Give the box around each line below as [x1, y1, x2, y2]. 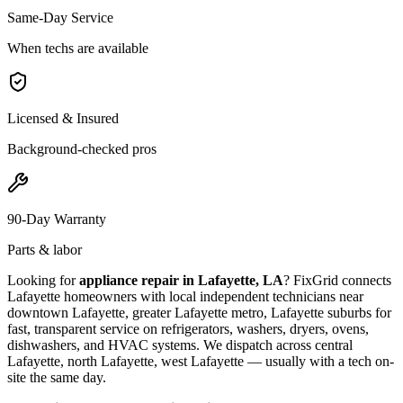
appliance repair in [79, 272, 198, 288]
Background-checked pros [7, 140, 157, 157]
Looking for [7, 272, 79, 288]
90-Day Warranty [7, 210, 106, 227]
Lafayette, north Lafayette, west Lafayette [7, 353, 244, 369]
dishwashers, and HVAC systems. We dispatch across [7, 336, 315, 353]
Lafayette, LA [198, 272, 283, 288]
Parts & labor [7, 241, 82, 257]
